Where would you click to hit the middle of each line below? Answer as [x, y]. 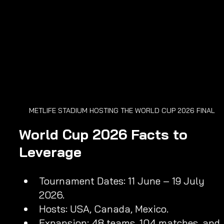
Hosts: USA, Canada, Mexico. [104, 209]
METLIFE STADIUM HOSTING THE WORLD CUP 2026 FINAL [122, 111]
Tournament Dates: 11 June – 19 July [123, 181]
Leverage [50, 152]
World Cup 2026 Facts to [105, 134]
